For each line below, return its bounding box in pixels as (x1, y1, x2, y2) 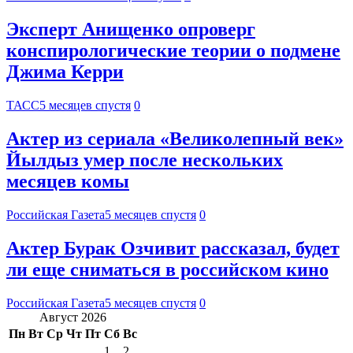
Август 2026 (39, 310, 106, 324)
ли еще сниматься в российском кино (6, 258, 329, 280)
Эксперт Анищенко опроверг (6, 19, 255, 40)
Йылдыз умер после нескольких (6, 150, 283, 171)
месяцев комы (6, 171, 129, 192)
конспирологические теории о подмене (6, 40, 340, 61)
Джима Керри (6, 61, 124, 83)
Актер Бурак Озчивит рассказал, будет (6, 237, 340, 258)
